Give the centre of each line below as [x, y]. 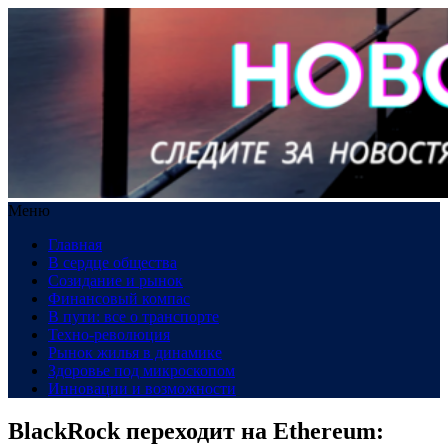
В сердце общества [112, 262]
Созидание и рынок [115, 280]
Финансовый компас [119, 298]
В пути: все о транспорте [133, 316]
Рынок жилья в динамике [135, 352]
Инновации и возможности [142, 388]
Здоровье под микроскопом [141, 370]
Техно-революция [109, 334]
